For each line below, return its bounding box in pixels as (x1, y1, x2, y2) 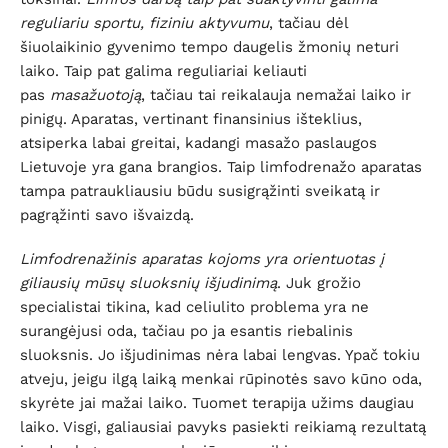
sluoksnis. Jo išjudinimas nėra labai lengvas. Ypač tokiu (20, 346, 420, 364)
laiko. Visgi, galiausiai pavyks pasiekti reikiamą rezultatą (20, 418, 426, 436)
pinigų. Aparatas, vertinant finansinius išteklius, (20, 110, 362, 128)
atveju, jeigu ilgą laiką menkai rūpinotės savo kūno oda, (20, 370, 422, 388)
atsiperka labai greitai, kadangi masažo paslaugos (20, 134, 377, 152)
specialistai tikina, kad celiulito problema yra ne (20, 298, 369, 316)
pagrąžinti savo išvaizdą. (20, 206, 194, 224)
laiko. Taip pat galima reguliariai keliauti (20, 62, 307, 80)
